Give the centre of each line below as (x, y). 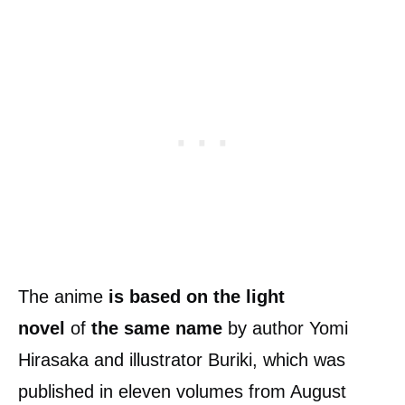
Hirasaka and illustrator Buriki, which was (182, 360)
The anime (63, 297)
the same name (157, 328)
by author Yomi (285, 328)
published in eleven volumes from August (182, 391)
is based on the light (197, 297)
